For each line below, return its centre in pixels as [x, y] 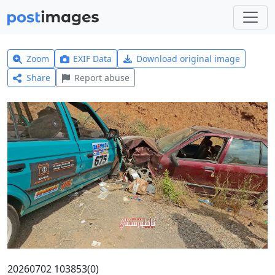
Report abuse [102, 78]
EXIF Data [93, 59]
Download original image [188, 59]
